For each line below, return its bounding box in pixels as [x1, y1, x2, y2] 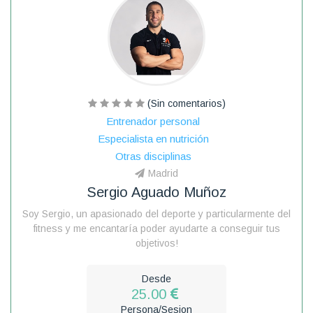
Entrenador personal [106, 115, 200, 127]
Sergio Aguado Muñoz [87, 184, 226, 200]
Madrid [148, 167, 178, 179]
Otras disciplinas [115, 150, 191, 162]
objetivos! [135, 237, 178, 249]
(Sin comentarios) [144, 97, 226, 109]
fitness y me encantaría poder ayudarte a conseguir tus [33, 222, 280, 234]
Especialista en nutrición [97, 132, 209, 145]
